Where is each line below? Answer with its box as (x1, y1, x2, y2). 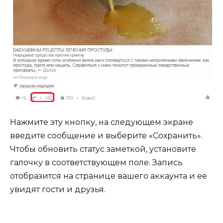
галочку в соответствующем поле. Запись (10, 158, 183, 168)
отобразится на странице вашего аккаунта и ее (10, 171, 207, 181)
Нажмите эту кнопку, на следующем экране (10, 117, 193, 127)
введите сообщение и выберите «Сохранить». (10, 131, 203, 141)
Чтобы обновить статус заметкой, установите (10, 144, 196, 154)
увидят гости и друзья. (10, 185, 106, 195)
